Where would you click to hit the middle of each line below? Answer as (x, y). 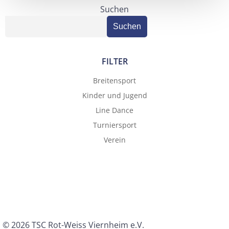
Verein (114, 140)
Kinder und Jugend (114, 95)
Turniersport (114, 125)
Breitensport (114, 80)
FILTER (114, 61)
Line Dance (114, 110)
